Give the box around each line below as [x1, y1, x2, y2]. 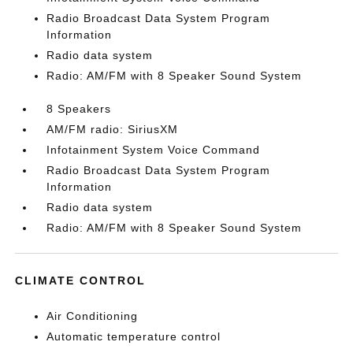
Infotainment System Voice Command [46, 143, 261, 156]
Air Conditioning [46, 310, 139, 322]
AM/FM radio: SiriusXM [46, 123, 179, 136]
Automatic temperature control [46, 330, 221, 343]
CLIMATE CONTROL [15, 274, 147, 287]
